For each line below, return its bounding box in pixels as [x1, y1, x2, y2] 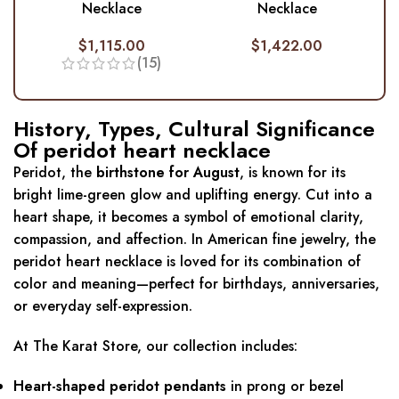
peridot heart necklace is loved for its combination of [13, 251, 361, 273]
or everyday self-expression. [13, 296, 192, 317]
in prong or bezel [226, 376, 344, 397]
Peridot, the [13, 162, 96, 183]
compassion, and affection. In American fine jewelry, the [13, 229, 376, 250]
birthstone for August [96, 162, 240, 183]
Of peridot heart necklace [13, 134, 271, 167]
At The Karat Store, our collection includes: [13, 336, 297, 357]
